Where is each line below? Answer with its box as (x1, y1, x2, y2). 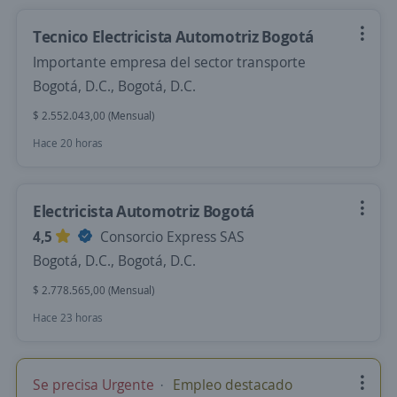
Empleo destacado (169, 375, 292, 394)
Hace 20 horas (33, 136, 103, 151)
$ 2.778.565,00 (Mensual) (33, 283, 154, 298)
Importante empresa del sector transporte (33, 52, 306, 72)
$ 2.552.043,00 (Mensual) (33, 108, 154, 123)
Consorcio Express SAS (97, 227, 245, 246)
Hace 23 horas (33, 310, 103, 325)
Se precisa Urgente (33, 375, 158, 394)
